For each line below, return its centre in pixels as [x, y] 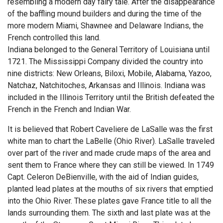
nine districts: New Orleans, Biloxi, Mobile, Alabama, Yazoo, [110, 73]
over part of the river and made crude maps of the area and [109, 153]
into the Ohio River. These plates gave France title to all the [110, 201]
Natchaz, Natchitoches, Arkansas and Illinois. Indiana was [107, 85]
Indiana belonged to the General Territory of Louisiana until [109, 49]
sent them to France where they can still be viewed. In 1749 [111, 165]
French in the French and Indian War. [69, 109]
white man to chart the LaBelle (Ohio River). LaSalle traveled [111, 141]
